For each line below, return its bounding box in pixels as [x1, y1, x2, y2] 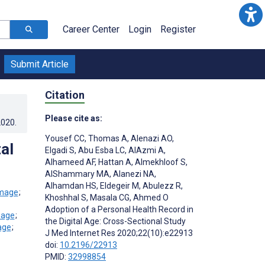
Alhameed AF [45, 157, 95, 167]
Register [160, 24, 196, 35]
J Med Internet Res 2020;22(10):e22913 [45, 228, 193, 238]
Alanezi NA [111, 169, 154, 179]
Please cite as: [45, 113, 102, 123]
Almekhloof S [133, 157, 186, 167]
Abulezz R [141, 180, 181, 190]
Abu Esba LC [76, 145, 125, 155]
